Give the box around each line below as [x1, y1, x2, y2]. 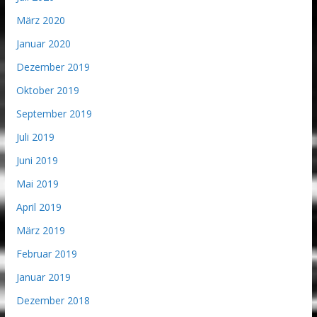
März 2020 [16, 13, 65, 27]
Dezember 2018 [16, 293, 90, 307]
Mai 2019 [16, 176, 59, 190]
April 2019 [16, 200, 62, 214]
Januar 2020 [16, 36, 71, 50]
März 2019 [16, 223, 65, 237]
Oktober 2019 [16, 83, 79, 97]
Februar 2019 [16, 246, 77, 260]
